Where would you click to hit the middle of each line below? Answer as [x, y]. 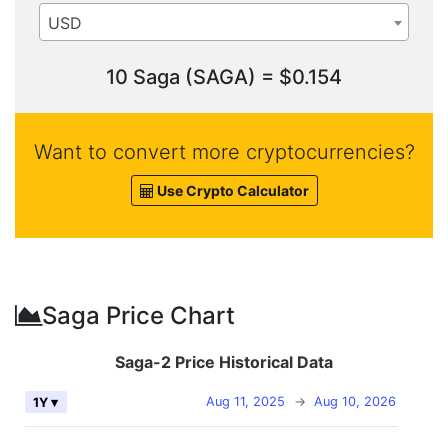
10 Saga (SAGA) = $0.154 [224, 77]
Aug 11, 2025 [245, 402]
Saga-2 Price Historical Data [224, 362]
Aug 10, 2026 [354, 402]
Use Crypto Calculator [231, 191]
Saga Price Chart [138, 316]
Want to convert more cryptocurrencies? [224, 152]
